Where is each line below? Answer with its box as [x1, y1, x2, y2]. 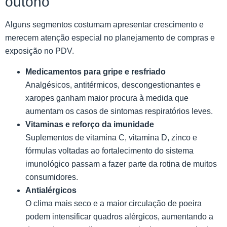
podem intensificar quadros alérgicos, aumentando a [25, 212, 213, 221]
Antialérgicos [25, 185, 77, 195]
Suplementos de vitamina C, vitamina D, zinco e [25, 133, 197, 142]
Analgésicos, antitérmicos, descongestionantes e [25, 80, 201, 89]
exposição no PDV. [5, 47, 74, 56]
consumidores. [25, 172, 78, 181]
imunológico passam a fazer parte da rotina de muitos [25, 159, 217, 168]
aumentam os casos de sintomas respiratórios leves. [25, 106, 213, 116]
